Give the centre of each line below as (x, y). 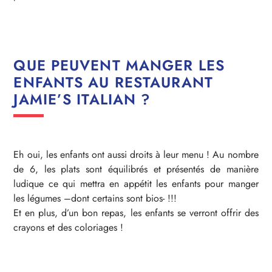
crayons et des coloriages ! (69, 227)
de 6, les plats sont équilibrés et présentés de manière (136, 169)
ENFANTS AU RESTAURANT (113, 82)
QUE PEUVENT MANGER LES (119, 65)
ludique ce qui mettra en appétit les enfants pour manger (136, 183)
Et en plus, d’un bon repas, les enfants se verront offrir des (136, 212)
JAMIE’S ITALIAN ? (82, 99)
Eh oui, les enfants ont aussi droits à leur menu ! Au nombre (136, 154)
